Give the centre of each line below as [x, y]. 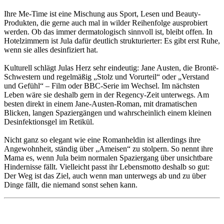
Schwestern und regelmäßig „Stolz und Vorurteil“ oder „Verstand [106, 76]
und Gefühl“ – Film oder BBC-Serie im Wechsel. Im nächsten [102, 85]
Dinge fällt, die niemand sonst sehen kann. [71, 184]
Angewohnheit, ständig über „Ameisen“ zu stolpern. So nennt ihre [108, 148]
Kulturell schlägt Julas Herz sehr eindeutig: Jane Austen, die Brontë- [111, 67]
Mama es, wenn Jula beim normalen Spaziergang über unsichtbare [108, 157]
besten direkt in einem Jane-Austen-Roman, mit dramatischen [100, 103]
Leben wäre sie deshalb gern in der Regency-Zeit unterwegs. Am [106, 94]
